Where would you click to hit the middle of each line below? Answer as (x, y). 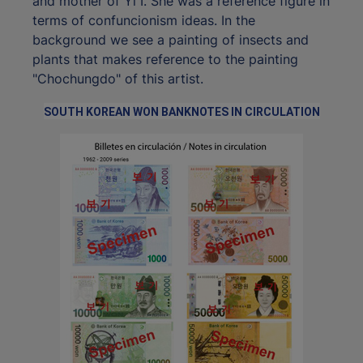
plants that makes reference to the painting (165, 60)
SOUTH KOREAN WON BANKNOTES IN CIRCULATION (181, 112)
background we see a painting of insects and (171, 40)
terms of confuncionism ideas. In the (144, 21)
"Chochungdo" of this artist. (118, 79)
